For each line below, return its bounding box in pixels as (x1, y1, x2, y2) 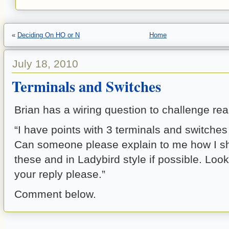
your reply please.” (14, 168, 105, 180)
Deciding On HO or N (17, 31, 80, 39)
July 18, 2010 (12, 58, 78, 70)
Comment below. (14, 188, 96, 200)
